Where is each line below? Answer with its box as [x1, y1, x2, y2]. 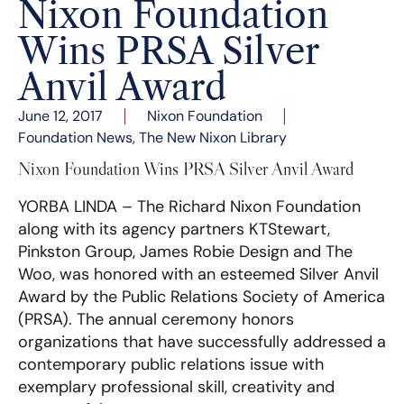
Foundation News [18, 127, 133, 147]
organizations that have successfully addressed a [18, 330, 386, 353]
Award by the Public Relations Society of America [18, 285, 385, 308]
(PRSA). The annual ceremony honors [18, 308, 294, 330]
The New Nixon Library [139, 127, 287, 147]
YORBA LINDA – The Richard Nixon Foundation [18, 195, 361, 217]
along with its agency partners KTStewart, [18, 217, 330, 240]
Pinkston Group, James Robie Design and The [18, 240, 353, 262]
